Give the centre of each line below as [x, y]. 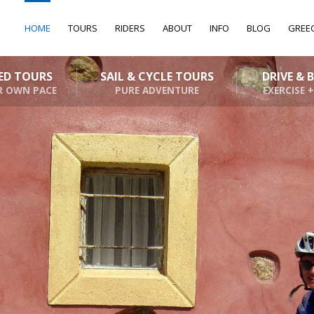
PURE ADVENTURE [157, 90]
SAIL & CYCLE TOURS [157, 76]
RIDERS [130, 28]
